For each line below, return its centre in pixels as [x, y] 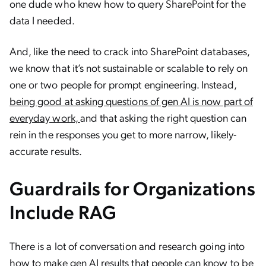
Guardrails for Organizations [132, 188]
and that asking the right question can [163, 117]
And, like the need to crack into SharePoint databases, [129, 51]
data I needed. [43, 20]
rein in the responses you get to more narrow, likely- [123, 134]
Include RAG [63, 211]
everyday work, [45, 117]
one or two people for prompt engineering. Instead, [123, 84]
